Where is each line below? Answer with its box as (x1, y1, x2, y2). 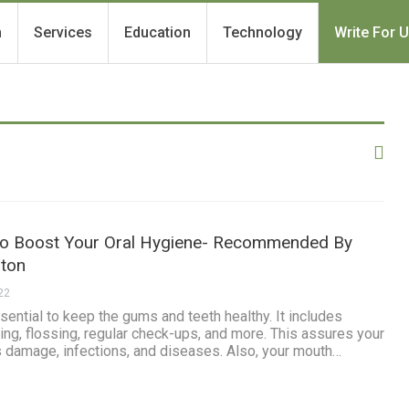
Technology (223, 24, 303, 41)
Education (124, 24, 192, 41)
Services (34, 24, 93, 41)
